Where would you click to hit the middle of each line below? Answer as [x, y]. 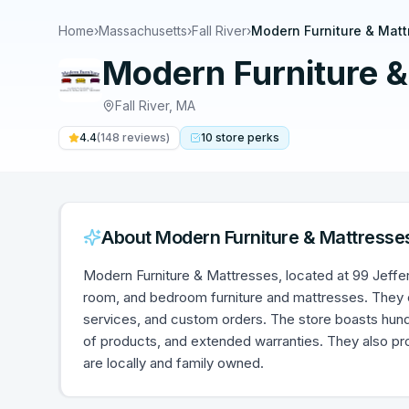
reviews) [145, 137]
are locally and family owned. [173, 363]
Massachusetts [143, 31]
